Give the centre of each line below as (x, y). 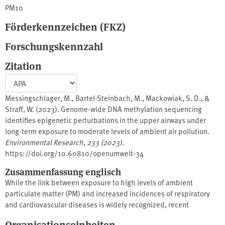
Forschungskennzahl (54, 46)
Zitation (23, 66)
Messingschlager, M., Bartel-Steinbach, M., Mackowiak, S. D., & (107, 97)
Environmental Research (44, 142)
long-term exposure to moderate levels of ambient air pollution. (107, 131)
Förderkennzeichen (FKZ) (65, 27)
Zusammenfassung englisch (63, 171)
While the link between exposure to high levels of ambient (99, 182)
